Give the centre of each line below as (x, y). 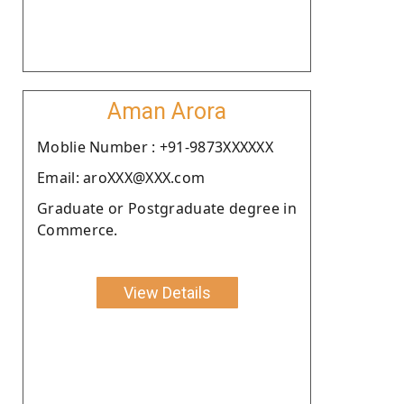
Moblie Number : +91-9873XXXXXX (155, 147)
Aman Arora (167, 111)
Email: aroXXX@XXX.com (121, 177)
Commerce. (78, 230)
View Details (167, 292)
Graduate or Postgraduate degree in (167, 208)
